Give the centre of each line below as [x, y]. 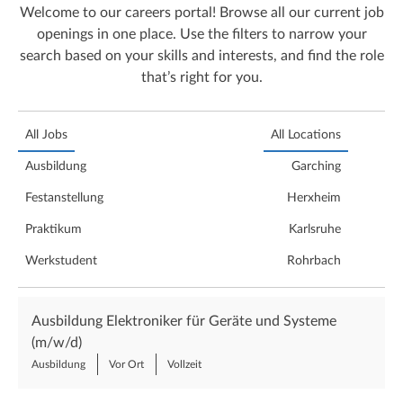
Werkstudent [61, 260]
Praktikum [54, 229]
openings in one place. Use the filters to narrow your [201, 35]
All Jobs [46, 134]
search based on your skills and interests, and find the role [201, 56]
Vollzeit [184, 364]
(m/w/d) [57, 342]
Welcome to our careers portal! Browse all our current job [201, 13]
